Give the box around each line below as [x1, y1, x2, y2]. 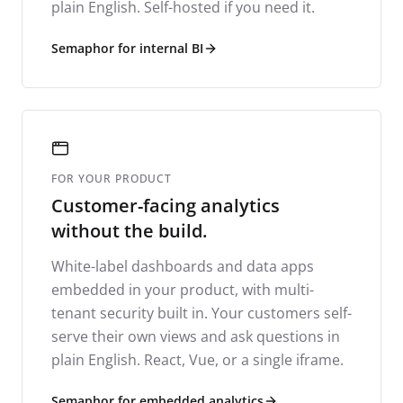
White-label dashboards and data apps [51, 255, 314, 276]
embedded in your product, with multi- [51, 279, 314, 300]
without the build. [51, 218, 207, 243]
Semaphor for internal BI [51, 39, 203, 57]
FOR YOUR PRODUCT [51, 170, 173, 186]
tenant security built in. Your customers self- [51, 302, 352, 323]
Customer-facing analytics [51, 193, 280, 218]
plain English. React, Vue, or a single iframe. [51, 349, 344, 370]
